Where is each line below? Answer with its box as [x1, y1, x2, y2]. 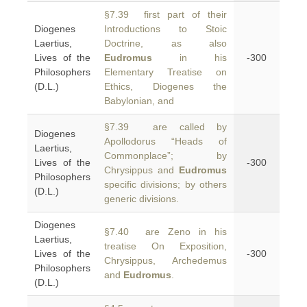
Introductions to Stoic [104, 23, 227, 34]
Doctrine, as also [104, 38, 227, 49]
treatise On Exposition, [104, 241, 227, 251]
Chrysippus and [104, 164, 179, 175]
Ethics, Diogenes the [104, 81, 227, 92]
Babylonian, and [104, 95, 174, 106]
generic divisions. [104, 193, 179, 204]
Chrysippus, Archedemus [104, 255, 227, 266]
